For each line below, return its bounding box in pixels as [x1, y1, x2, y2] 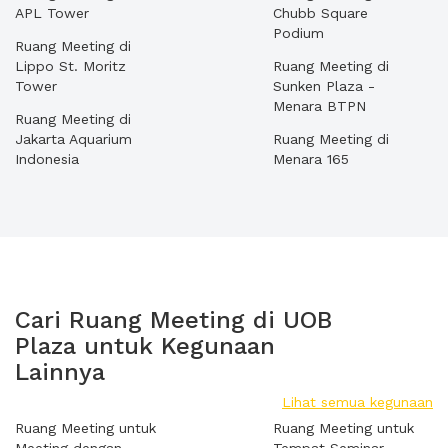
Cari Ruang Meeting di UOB [15, 306, 332, 334]
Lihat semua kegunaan [282, 394, 433, 410]
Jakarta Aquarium [15, 131, 132, 147]
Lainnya [15, 358, 105, 386]
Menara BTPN [273, 98, 366, 114]
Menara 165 [273, 151, 349, 167]
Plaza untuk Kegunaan [15, 332, 275, 360]
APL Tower [15, 5, 89, 21]
